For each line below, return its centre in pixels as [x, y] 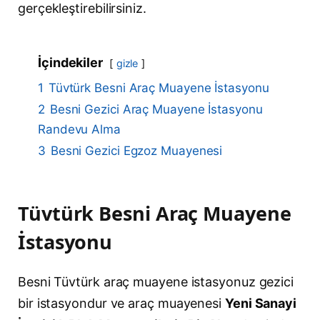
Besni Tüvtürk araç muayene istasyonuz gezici [156, 281]
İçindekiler [70, 62]
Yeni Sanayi [260, 303]
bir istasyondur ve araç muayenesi [121, 303]
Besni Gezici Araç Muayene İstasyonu [156, 109]
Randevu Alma [79, 129]
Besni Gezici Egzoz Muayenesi [136, 151]
